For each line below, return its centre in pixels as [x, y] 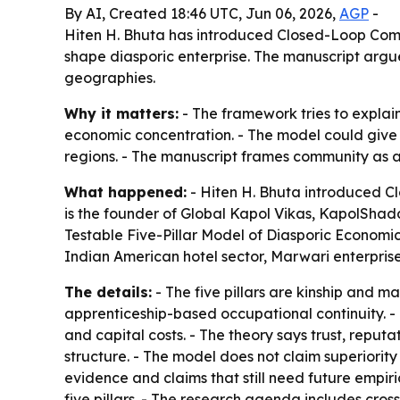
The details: [108, 292]
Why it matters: [121, 114]
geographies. [110, 78]
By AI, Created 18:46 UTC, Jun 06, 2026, [202, 14]
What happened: [125, 192]
